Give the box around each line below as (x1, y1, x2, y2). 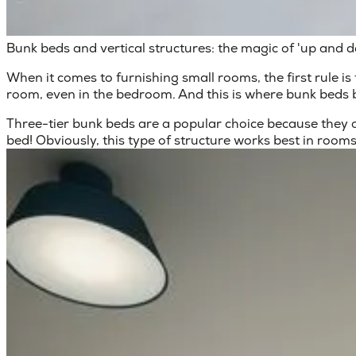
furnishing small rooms (113, 68, 257, 86)
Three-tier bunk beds (6, 114, 135, 132)
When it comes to (6, 68, 113, 86)
